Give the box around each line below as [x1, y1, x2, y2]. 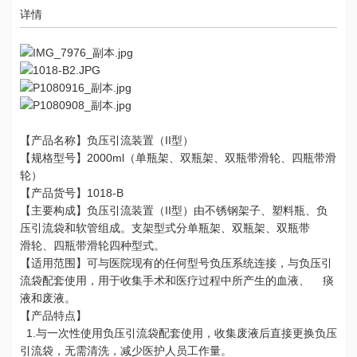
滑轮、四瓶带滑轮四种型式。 [20, 239, 165, 252]
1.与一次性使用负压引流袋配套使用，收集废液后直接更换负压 [20, 327, 337, 339]
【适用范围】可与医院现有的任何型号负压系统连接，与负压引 [20, 257, 332, 269]
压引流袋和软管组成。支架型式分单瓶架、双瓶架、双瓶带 [20, 222, 326, 234]
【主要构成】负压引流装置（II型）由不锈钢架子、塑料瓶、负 [20, 204, 328, 217]
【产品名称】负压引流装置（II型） [20, 134, 194, 147]
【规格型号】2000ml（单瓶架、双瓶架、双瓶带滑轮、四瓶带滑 [20, 151, 336, 164]
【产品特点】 [20, 309, 87, 322]
